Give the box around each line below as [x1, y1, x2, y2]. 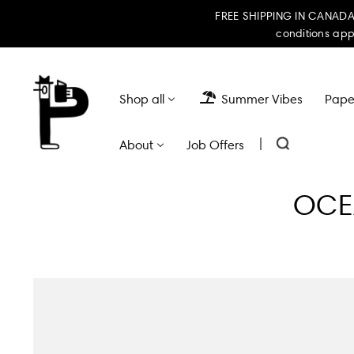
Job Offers [186, 137, 244, 153]
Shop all [119, 91, 164, 107]
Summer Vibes [221, 91, 303, 107]
